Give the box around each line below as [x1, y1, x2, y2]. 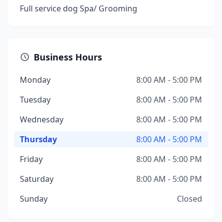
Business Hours [34, 51, 102, 63]
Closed [177, 193, 202, 204]
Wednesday [20, 114, 63, 125]
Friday [20, 154, 43, 165]
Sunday [20, 193, 48, 204]
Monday [20, 74, 51, 85]
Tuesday [20, 94, 51, 105]
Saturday [20, 173, 54, 184]
